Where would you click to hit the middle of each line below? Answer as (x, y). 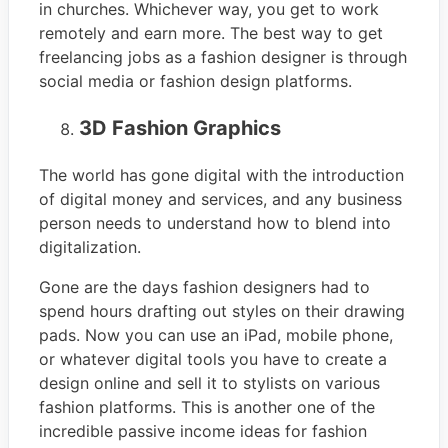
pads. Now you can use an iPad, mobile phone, (216, 334)
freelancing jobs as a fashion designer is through (223, 56)
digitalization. (90, 246)
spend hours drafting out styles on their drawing (222, 310)
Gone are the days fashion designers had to (204, 286)
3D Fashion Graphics (180, 127)
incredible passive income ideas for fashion (203, 430)
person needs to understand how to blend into (215, 222)
